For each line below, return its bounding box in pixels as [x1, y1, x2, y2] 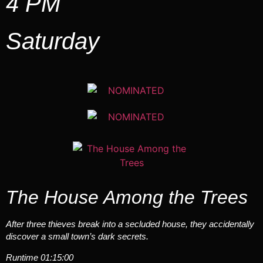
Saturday [6, 28, 99, 55]
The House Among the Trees [6, 187, 248, 208]
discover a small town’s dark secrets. [6, 231, 149, 242]
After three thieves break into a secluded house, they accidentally [6, 219, 254, 230]
